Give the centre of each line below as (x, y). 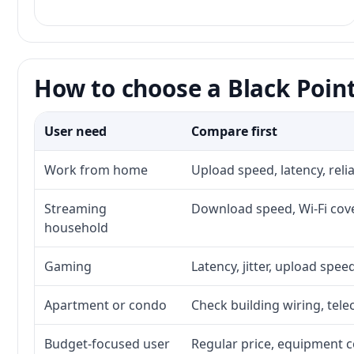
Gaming (68, 266)
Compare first (234, 131)
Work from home (96, 170)
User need (75, 131)
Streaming (75, 209)
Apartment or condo (105, 305)
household (76, 228)
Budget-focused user (107, 344)
